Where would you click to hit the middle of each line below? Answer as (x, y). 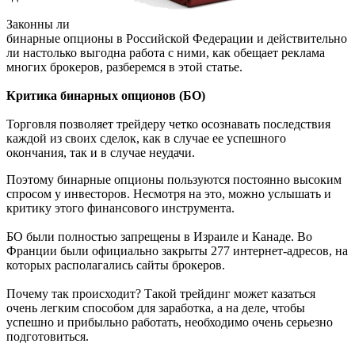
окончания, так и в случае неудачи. (101, 153)
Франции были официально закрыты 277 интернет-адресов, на (177, 251)
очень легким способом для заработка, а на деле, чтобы (156, 308)
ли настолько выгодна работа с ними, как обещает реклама (166, 53)
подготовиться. (48, 337)
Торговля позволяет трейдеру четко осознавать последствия (168, 124)
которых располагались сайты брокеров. (116, 265)
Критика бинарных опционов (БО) (106, 96)
